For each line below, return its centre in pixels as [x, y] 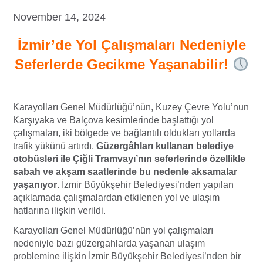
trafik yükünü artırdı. [55, 146]
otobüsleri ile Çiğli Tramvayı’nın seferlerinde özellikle [129, 159]
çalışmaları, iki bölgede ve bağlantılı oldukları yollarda [124, 133]
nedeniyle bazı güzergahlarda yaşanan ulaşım [109, 244]
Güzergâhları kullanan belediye [165, 146]
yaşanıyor [35, 185]
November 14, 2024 [59, 17]
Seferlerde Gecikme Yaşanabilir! [123, 65]
